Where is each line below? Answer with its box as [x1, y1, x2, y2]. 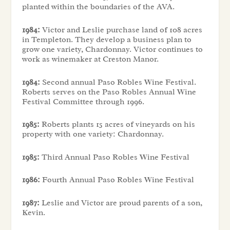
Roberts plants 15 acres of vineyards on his [39, 119, 195, 130]
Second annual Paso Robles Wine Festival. [40, 76, 196, 87]
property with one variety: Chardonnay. [22, 129, 164, 140]
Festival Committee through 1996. [22, 96, 144, 107]
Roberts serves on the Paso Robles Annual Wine [22, 86, 196, 97]
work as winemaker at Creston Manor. [22, 54, 159, 64]
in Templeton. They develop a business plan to [22, 34, 191, 45]
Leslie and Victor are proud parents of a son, [39, 197, 202, 208]
